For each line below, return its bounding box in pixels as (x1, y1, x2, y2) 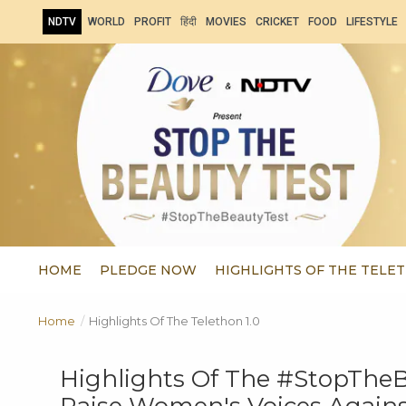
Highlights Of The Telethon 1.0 (89, 314, 260, 328)
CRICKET (256, 15, 299, 28)
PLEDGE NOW (100, 262, 197, 278)
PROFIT (134, 15, 171, 28)
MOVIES (206, 15, 246, 28)
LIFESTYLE (346, 15, 398, 28)
